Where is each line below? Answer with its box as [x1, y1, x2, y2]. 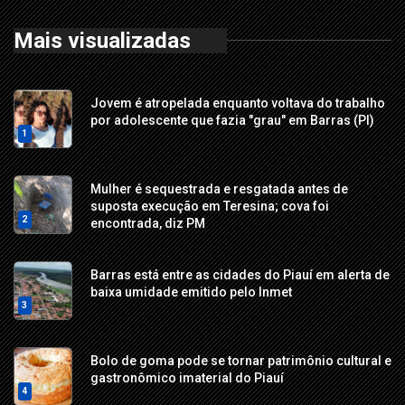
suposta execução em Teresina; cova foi [90, 198, 329, 213]
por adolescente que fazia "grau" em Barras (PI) [90, 112, 374, 127]
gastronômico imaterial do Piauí [90, 370, 284, 385]
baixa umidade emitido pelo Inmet [90, 284, 292, 299]
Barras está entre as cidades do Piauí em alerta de [90, 267, 390, 282]
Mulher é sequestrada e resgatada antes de [90, 181, 348, 196]
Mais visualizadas [14, 27, 191, 53]
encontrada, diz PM [90, 215, 205, 231]
